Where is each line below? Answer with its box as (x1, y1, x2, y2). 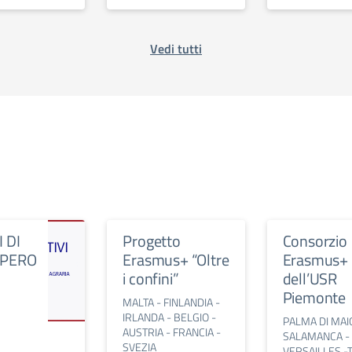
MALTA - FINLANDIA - (123, 294, 221, 310)
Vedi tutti (150, 39, 202, 58)
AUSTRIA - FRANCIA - (123, 324, 222, 340)
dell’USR (282, 266, 338, 291)
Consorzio (282, 229, 347, 253)
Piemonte (282, 285, 346, 310)
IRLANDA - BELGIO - (123, 309, 217, 325)
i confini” (123, 266, 182, 291)
